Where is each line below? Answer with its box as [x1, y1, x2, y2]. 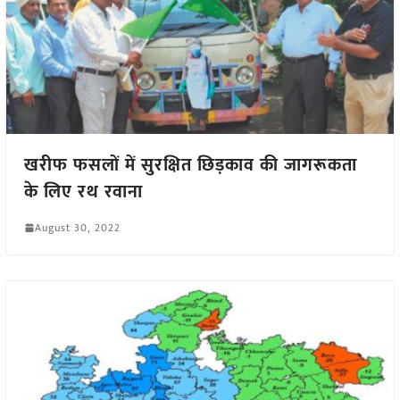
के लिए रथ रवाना [23, 176, 143, 207]
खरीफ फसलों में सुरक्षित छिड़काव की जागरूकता [23, 149, 357, 180]
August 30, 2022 [34, 218, 121, 237]
